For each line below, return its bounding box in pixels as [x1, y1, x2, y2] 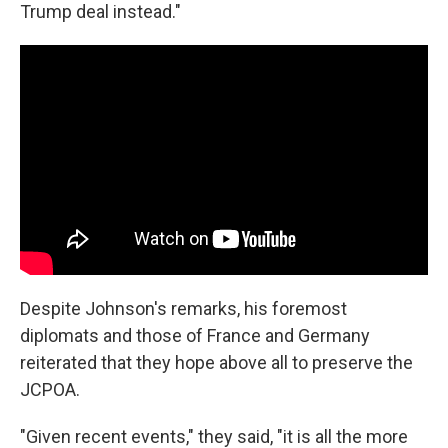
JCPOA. [20, 378, 80, 400]
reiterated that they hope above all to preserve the [20, 351, 413, 373]
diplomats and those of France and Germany [20, 324, 370, 346]
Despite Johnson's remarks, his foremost [20, 297, 347, 319]
